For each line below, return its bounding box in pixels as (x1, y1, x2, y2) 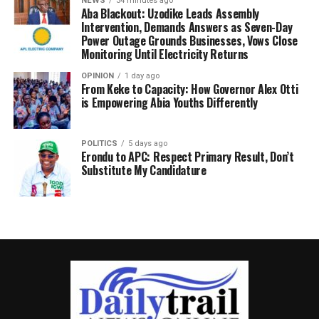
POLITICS (80, 139, 117, 149)
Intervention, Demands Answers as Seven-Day (80, 19, 293, 36)
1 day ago (124, 71, 159, 81)
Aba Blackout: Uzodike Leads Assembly (80, 5, 260, 23)
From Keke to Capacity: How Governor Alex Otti (80, 80, 298, 98)
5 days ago (127, 139, 167, 149)
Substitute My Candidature (80, 162, 206, 179)
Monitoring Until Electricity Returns (80, 46, 249, 63)
